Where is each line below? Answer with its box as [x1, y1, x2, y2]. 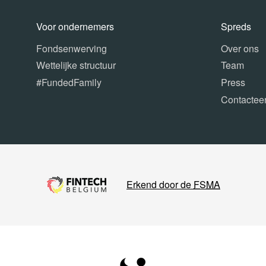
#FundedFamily [36, 75, 102, 90]
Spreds [220, 19, 251, 33]
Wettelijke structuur [36, 58, 116, 72]
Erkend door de [126, 178, 194, 192]
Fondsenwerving [36, 41, 107, 55]
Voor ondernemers [36, 19, 115, 33]
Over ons [220, 41, 259, 55]
